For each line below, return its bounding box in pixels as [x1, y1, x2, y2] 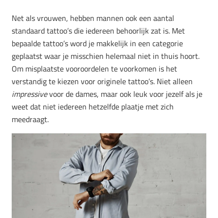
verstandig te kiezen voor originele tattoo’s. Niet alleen [12, 75, 193, 88]
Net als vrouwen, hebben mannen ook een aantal [12, 12, 174, 24]
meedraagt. [12, 113, 49, 126]
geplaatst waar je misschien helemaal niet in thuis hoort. [12, 50, 200, 62]
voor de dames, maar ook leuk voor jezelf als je [47, 88, 202, 100]
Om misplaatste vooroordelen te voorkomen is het [12, 63, 177, 75]
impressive [12, 88, 47, 100]
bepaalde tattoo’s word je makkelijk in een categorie [12, 37, 183, 50]
